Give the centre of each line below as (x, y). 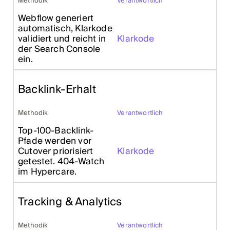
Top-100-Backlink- (56, 131)
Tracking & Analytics (70, 202)
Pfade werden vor (55, 141)
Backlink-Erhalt (57, 90)
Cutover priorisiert (56, 151)
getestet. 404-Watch (61, 162)
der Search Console (59, 49)
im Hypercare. (47, 172)
